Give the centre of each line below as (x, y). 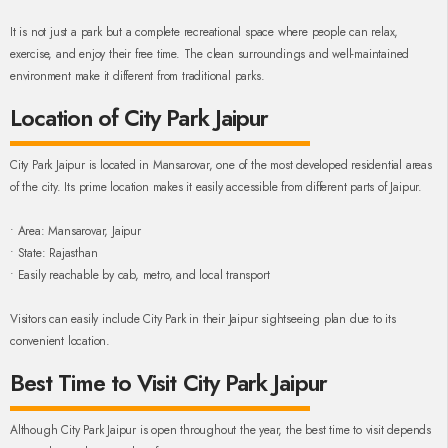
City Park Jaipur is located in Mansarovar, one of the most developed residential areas (221, 165)
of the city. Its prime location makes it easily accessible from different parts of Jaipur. (216, 187)
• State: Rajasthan (54, 253)
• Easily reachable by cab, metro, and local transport (140, 275)
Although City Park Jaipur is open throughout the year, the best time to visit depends (220, 430)
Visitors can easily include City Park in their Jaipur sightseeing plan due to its (203, 319)
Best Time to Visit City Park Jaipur (168, 383)
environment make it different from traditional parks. (137, 76)
